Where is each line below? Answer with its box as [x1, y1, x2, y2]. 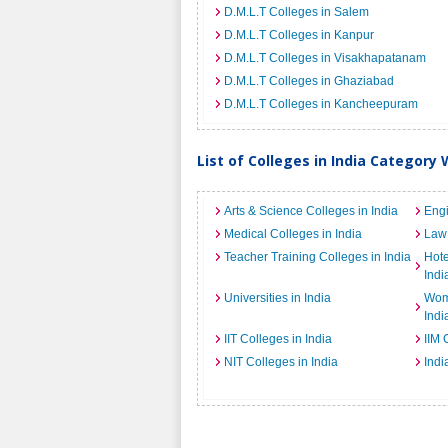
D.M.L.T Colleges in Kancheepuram [224, 97, 418, 111]
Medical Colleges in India [224, 227, 362, 241]
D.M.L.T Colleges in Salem [224, 5, 369, 19]
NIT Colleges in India [224, 355, 338, 369]
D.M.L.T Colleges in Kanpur [224, 28, 374, 42]
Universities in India [224, 291, 331, 305]
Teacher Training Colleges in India [224, 250, 411, 264]
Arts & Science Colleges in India [224, 204, 398, 218]
